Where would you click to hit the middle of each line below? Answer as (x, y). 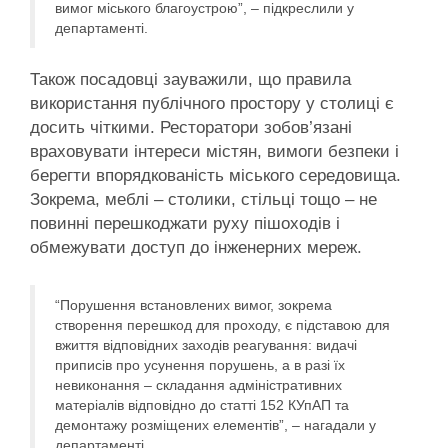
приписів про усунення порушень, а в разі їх (200, 365)
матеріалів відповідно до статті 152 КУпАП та (202, 405)
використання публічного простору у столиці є (212, 103)
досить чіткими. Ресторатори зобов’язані (191, 127)
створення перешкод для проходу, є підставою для (222, 325)
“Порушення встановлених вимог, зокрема (193, 305)
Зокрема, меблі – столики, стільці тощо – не (203, 199)
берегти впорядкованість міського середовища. (215, 175)
